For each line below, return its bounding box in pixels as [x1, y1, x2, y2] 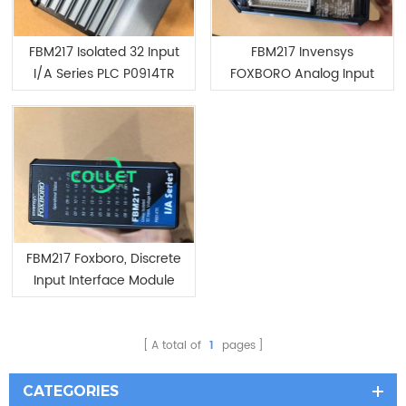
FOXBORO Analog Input [230, 63, 374, 85]
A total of [150, 336, 205, 354]
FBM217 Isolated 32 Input [28, 42, 179, 63]
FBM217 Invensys [251, 42, 353, 63]
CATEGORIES [23, 382, 119, 400]
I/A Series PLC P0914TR [33, 63, 175, 85]
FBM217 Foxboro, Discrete [26, 247, 181, 269]
